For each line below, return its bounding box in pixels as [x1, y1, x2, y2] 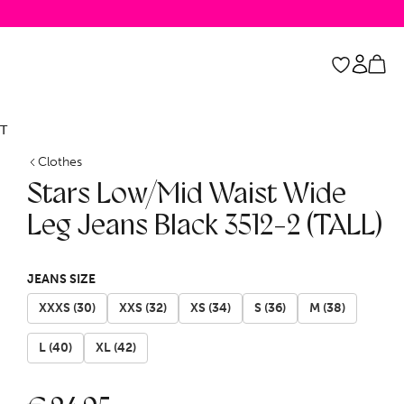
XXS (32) [119, 300, 167, 316]
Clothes [38, 154, 82, 170]
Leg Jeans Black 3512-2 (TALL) [27, 213, 382, 242]
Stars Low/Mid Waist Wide [27, 181, 346, 210]
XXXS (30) [39, 300, 96, 316]
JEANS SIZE [27, 271, 96, 287]
